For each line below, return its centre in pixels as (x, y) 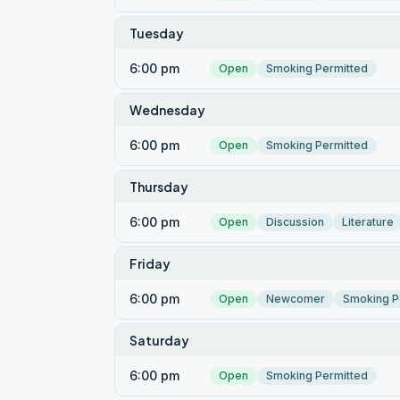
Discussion (295, 222)
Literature (368, 222)
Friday (150, 263)
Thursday (159, 187)
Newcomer (296, 299)
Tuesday (157, 33)
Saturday (159, 340)
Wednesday (167, 110)
